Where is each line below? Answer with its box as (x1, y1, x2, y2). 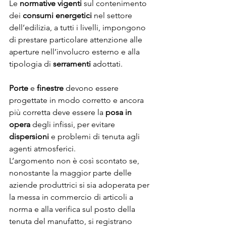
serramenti (53, 59, 91, 69)
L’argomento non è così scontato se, (9, 156, 141, 166)
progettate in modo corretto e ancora (9, 95, 146, 105)
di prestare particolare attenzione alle (9, 35, 144, 45)
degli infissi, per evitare (30, 120, 117, 130)
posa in (105, 107, 134, 118)
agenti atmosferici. (9, 144, 76, 154)
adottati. (91, 59, 125, 69)
